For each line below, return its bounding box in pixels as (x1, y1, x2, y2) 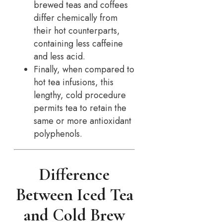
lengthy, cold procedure (34, 89, 126, 102)
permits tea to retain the (34, 102, 126, 115)
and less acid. (34, 50, 85, 63)
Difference (39, 164, 110, 185)
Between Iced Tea (15, 184, 133, 205)
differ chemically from (34, 11, 117, 25)
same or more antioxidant (34, 114, 131, 128)
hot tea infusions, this (34, 76, 113, 89)
